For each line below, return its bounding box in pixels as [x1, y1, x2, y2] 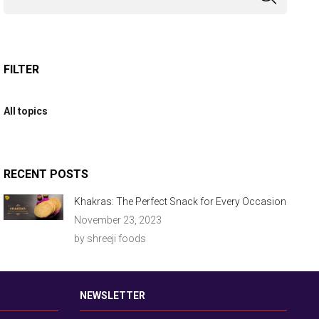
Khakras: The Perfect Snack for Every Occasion [74, 196, 287, 207]
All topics [4, 105, 48, 117]
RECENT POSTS [4, 167, 88, 181]
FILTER [4, 63, 39, 76]
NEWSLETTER [79, 290, 145, 301]
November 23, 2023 [74, 214, 162, 226]
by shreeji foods [74, 233, 147, 244]
